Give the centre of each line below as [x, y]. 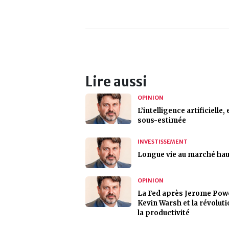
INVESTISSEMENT [163, 142]
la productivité [164, 213]
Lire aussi [116, 82]
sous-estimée [162, 120]
